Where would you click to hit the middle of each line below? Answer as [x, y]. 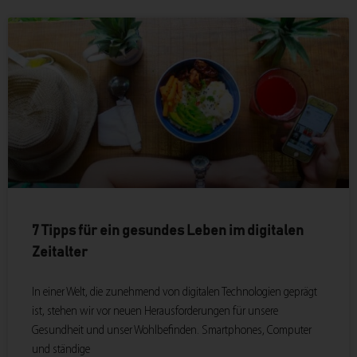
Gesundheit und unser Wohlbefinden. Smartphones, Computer [172, 331]
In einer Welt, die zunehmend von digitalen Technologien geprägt [175, 293]
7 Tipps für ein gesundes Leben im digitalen [168, 231]
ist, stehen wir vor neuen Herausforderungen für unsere [155, 312]
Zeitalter [60, 253]
